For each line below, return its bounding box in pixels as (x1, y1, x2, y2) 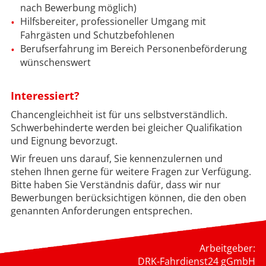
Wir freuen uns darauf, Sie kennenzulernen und (10, 151, 223, 165)
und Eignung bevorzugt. (10, 134, 118, 147)
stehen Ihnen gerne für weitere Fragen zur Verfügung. (10, 164, 251, 178)
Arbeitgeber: (199, 242, 256, 255)
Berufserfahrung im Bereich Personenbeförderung (20, 42, 247, 55)
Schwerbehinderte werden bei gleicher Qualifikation (10, 121, 242, 134)
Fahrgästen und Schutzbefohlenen (20, 28, 175, 42)
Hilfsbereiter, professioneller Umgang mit (20, 14, 206, 28)
